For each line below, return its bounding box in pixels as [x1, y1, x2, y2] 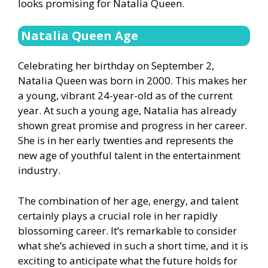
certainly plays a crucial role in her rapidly [18, 208, 218, 223]
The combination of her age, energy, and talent [18, 193, 239, 208]
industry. [18, 163, 60, 178]
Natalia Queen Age [21, 28, 138, 44]
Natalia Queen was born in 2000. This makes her [18, 74, 247, 88]
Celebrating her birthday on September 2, [18, 59, 214, 73]
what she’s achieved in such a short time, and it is [18, 238, 248, 252]
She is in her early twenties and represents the [18, 133, 233, 148]
